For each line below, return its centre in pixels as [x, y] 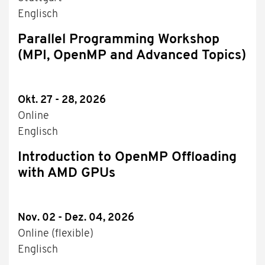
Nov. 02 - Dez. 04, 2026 [76, 218]
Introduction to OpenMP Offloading [127, 158]
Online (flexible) [56, 234]
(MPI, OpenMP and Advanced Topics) [132, 56]
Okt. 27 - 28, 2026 [62, 101]
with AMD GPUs [67, 174]
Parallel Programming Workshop [119, 40]
